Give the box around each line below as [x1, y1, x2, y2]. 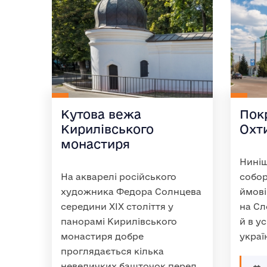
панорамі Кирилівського [61, 216, 177, 226]
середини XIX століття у [61, 201, 173, 212]
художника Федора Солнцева [61, 187, 201, 197]
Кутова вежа [61, 107, 141, 121]
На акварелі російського [61, 172, 176, 182]
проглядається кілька [61, 246, 164, 256]
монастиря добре [61, 231, 144, 241]
